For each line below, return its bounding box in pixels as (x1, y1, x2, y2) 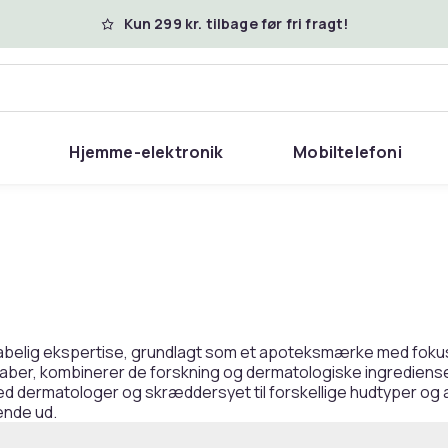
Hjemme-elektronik (69, 141, 224, 163)
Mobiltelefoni (293, 141, 402, 163)
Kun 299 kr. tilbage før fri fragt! (123, 14, 349, 33)
